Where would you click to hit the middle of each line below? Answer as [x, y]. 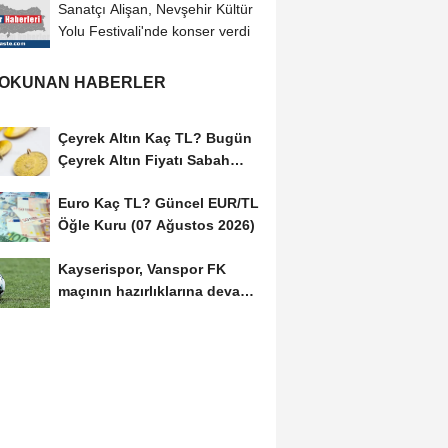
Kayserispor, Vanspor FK [141, 269]
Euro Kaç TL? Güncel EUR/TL [158, 203]
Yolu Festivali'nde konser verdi [153, 30]
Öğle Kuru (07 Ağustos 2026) [156, 225]
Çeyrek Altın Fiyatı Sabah [143, 159]
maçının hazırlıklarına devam [154, 291]
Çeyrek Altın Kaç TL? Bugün [154, 137]
